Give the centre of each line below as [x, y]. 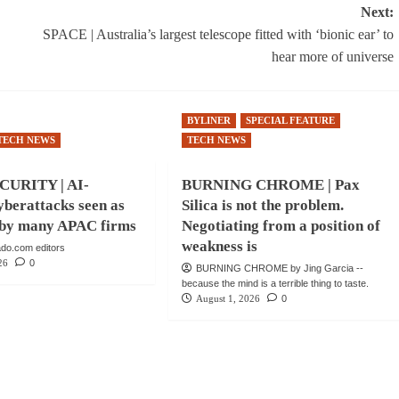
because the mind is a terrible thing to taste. [275, 283]
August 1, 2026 [228, 298]
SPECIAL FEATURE [290, 120]
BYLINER [208, 120]
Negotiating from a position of [281, 225]
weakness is [219, 246]
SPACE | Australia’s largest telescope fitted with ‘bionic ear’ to [218, 34]
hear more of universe [332, 56]
